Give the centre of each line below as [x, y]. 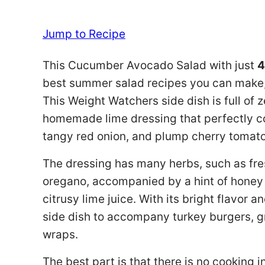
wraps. [60, 235]
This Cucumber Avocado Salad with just [150, 65]
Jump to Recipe [84, 34]
